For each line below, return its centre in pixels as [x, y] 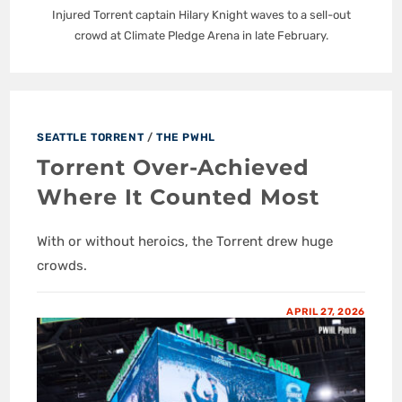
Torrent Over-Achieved [174, 168]
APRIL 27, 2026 [326, 312]
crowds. [62, 266]
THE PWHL [186, 138]
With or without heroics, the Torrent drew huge [185, 242]
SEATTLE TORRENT [91, 138]
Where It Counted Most [179, 197]
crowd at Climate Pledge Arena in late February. [201, 36]
